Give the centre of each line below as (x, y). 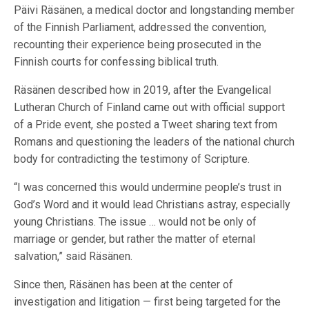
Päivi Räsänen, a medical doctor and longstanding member (154, 10)
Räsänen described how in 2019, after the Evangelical (143, 90)
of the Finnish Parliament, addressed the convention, (140, 28)
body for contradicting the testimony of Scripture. (132, 159)
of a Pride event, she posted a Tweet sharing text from (146, 125)
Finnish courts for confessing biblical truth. (117, 62)
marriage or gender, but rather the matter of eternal (135, 239)
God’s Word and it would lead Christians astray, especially (152, 205)
